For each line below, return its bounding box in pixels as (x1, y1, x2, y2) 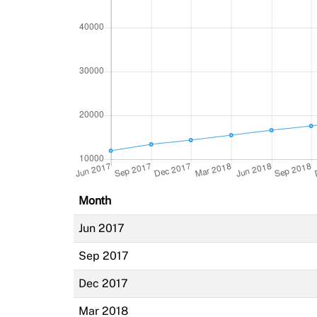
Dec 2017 (78, 276, 128, 290)
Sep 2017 (78, 248, 129, 263)
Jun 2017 (78, 221, 125, 235)
